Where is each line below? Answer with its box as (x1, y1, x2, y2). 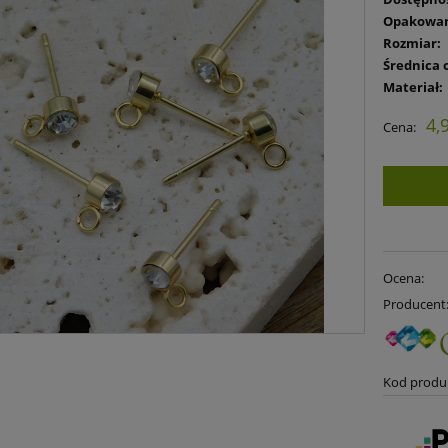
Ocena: (383, 269, 425, 288)
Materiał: (383, 77, 444, 96)
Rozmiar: (383, 33, 442, 52)
